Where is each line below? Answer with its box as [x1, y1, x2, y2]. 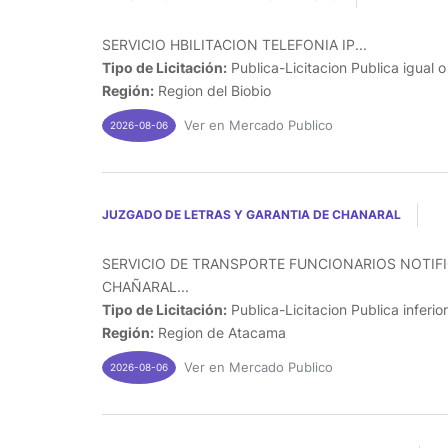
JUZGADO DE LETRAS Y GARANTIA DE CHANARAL [102, 206, 401, 222]
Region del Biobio [154, 81, 271, 99]
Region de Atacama [154, 323, 286, 341]
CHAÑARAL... [102, 277, 189, 295]
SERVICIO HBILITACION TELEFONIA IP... [102, 35, 367, 53]
